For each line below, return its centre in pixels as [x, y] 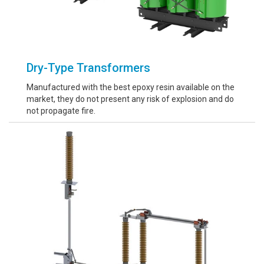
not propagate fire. [61, 111]
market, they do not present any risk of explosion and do [130, 99]
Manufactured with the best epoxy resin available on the [131, 87]
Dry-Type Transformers [88, 68]
